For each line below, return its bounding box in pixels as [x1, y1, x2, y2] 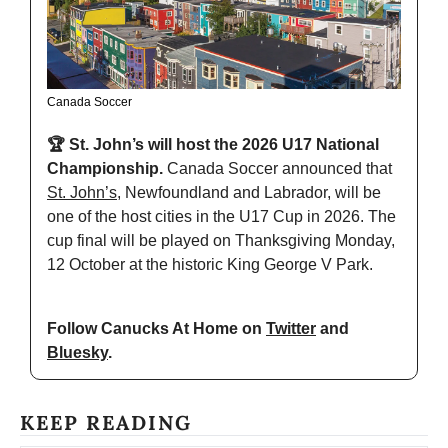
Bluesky [47, 344, 108, 362]
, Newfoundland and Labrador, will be [117, 184, 381, 202]
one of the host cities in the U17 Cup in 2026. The [47, 208, 396, 226]
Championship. [47, 160, 167, 178]
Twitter [266, 320, 316, 338]
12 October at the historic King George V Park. [47, 256, 373, 274]
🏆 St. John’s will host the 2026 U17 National [47, 136, 379, 154]
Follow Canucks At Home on [47, 320, 266, 338]
